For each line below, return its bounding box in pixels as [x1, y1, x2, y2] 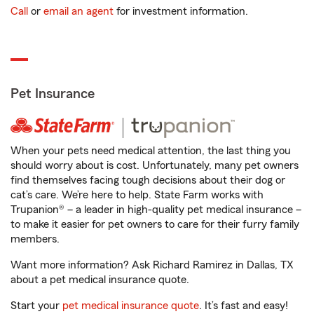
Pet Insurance [11, 87, 95, 101]
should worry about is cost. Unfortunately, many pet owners [11, 160, 299, 171]
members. [11, 233, 60, 245]
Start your [11, 300, 62, 311]
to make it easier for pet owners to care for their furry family [11, 219, 299, 230]
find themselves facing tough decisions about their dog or [11, 175, 285, 186]
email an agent [43, 6, 114, 17]
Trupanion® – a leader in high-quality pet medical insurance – [11, 204, 301, 215]
